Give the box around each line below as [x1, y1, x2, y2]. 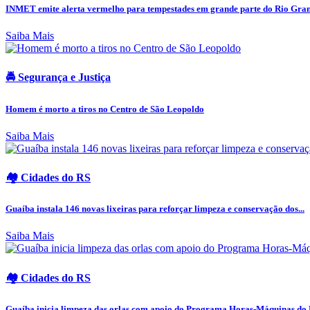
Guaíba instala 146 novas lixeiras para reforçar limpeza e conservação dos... [6, 203, 304, 215]
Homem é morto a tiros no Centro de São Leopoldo [6, 103, 204, 114]
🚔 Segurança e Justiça [6, 71, 111, 84]
